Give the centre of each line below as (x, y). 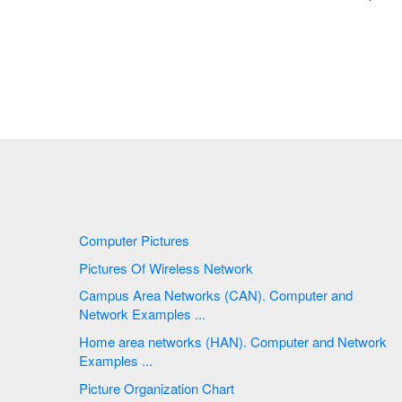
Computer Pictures (136, 240)
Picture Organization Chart (220, 388)
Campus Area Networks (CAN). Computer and (174, 295)
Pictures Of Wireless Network (192, 267)
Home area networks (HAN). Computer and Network (99, 341)
